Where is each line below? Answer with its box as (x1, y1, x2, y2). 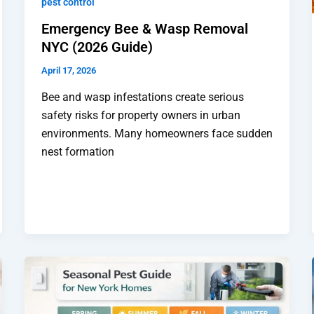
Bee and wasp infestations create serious (41, 90, 244, 104)
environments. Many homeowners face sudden (41, 126, 273, 140)
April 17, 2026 (41, 65, 96, 76)
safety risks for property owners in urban (41, 108, 240, 122)
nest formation (41, 144, 114, 158)
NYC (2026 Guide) (41, 39, 153, 56)
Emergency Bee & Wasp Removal (41, 20, 248, 38)
